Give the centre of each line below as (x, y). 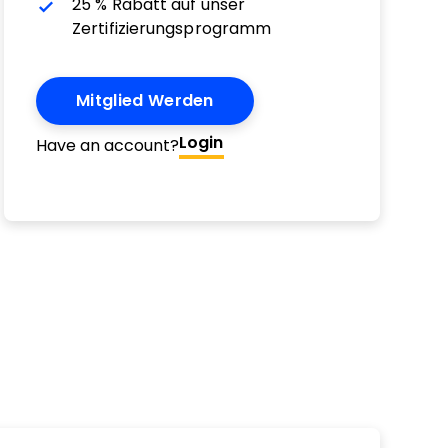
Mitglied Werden (145, 100)
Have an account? (107, 145)
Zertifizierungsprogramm (172, 28)
